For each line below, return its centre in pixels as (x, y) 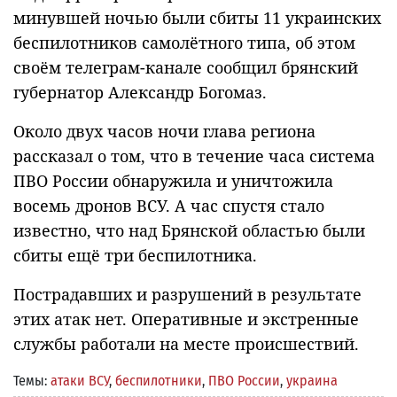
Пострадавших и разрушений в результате (187, 294)
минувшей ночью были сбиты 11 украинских (197, 17)
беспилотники (159, 380)
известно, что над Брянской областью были (189, 230)
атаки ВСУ (80, 380)
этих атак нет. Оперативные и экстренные (186, 319)
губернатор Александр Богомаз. (140, 92)
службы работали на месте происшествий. (186, 343)
